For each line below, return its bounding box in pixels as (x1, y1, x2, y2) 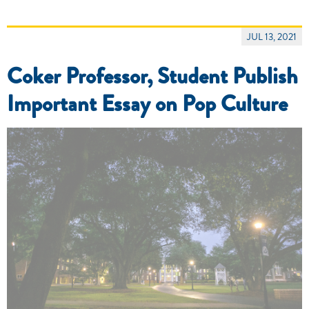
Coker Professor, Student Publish (7, 59, 298, 92)
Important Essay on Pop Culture (7, 87, 288, 119)
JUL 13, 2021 (247, 29, 297, 43)
